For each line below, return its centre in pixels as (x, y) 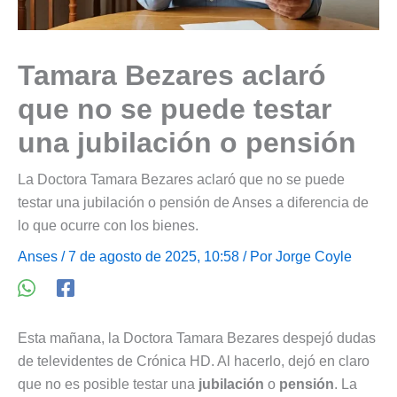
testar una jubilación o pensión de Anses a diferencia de (193, 202)
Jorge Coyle (314, 256)
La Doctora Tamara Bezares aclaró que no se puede (181, 179)
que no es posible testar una (108, 384)
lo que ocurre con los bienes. (108, 225)
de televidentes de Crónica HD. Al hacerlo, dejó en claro (194, 361)
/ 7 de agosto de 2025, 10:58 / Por (167, 256)
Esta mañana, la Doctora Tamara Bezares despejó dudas (197, 338)
